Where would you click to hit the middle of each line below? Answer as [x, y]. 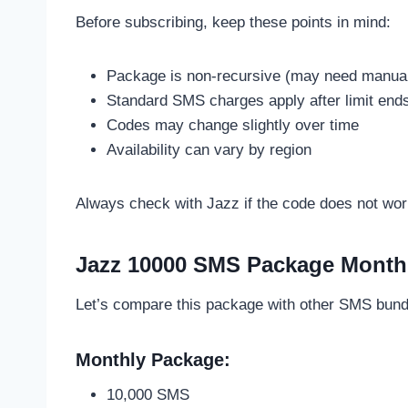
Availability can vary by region [209, 149]
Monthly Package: [153, 359]
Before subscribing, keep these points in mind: [233, 22]
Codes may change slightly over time [233, 125]
